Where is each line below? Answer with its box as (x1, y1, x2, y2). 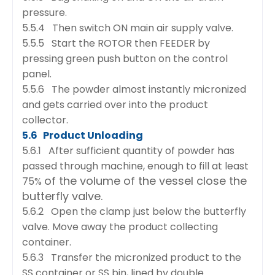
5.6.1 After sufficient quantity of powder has (22, 143, 234, 158)
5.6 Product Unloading (22, 128, 143, 142)
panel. (22, 66, 52, 81)
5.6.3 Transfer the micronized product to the (22, 250, 241, 265)
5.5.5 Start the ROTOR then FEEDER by (22, 36, 210, 50)
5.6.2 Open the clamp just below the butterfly (22, 204, 246, 219)
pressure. (22, 5, 67, 20)
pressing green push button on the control (22, 51, 228, 66)
